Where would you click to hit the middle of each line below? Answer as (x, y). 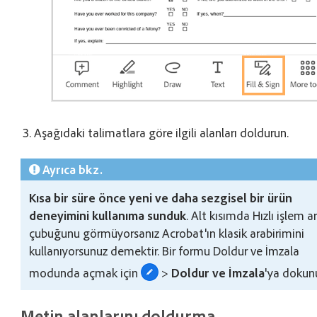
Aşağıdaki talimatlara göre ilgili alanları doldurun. (162, 133)
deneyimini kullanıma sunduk (108, 215)
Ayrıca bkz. (73, 169)
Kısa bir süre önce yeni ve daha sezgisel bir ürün (161, 198)
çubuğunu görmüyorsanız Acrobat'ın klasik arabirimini (167, 233)
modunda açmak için (85, 273)
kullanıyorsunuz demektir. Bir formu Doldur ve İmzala (165, 251)
